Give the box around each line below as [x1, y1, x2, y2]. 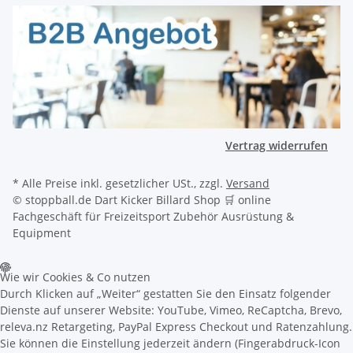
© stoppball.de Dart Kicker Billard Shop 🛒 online [13, 192, 271, 208]
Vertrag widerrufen [225, 138, 328, 154]
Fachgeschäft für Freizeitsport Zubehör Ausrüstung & [13, 209, 294, 225]
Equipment [13, 225, 71, 241]
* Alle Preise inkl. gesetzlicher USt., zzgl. [13, 176, 226, 191]
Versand [226, 176, 269, 191]
